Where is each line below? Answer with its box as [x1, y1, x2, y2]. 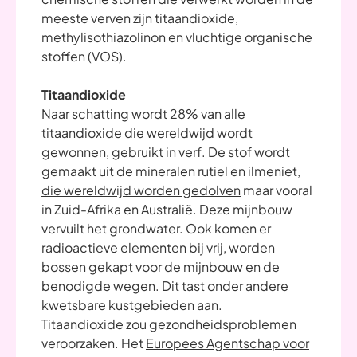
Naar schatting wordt [41, 105, 170, 122]
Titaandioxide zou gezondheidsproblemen [41, 316, 296, 332]
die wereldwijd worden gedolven [41, 182, 241, 198]
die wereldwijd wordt [122, 124, 253, 141]
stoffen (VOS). [41, 48, 127, 65]
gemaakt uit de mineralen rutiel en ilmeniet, [41, 163, 300, 179]
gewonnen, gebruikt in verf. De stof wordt [41, 143, 290, 160]
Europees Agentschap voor [146, 335, 309, 351]
